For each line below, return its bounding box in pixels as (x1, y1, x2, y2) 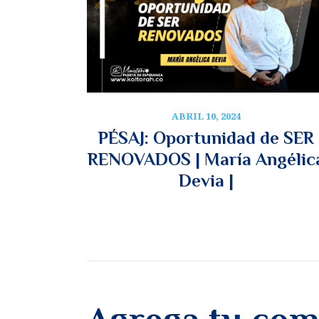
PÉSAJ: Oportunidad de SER (98, 127, 314, 148)
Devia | (179, 169, 234, 191)
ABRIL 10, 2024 (172, 109, 241, 122)
